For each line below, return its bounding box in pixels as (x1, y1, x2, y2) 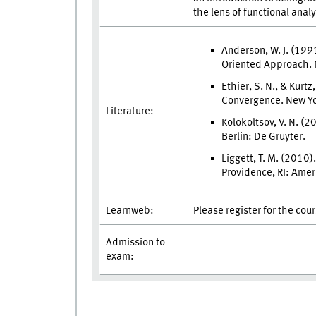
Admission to (105, 237, 165, 249)
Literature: (105, 106, 154, 118)
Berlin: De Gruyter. (221, 131, 305, 143)
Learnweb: (105, 205, 154, 217)
